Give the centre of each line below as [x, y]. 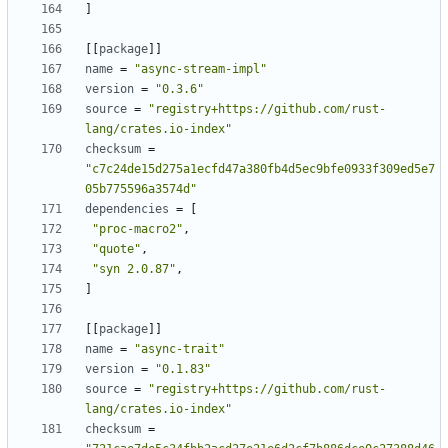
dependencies [127, 209]
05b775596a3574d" [141, 189]
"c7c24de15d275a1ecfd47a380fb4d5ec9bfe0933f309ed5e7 [260, 169]
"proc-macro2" [137, 229]
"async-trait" [179, 349]
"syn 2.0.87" [134, 269]
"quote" [116, 249]
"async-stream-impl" [200, 69]
